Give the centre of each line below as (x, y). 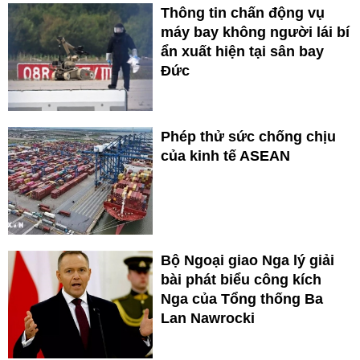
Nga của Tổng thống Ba (242, 299)
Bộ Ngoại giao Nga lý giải (247, 261)
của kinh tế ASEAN (225, 156)
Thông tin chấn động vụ (243, 13)
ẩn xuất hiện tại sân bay (242, 52)
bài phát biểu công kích (241, 280)
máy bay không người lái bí (255, 33)
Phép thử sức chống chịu (248, 137)
